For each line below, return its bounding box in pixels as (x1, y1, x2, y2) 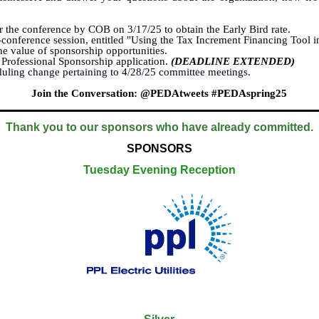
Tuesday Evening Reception (83, 164, 236, 176)
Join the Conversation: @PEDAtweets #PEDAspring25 (31, 88, 288, 99)
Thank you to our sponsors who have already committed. (5, 121, 313, 133)
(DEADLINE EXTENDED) (171, 56, 296, 67)
